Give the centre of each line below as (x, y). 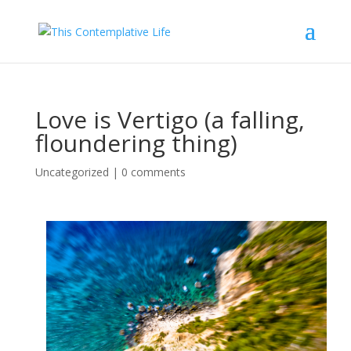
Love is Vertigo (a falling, (170, 119)
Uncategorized (72, 172)
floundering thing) (136, 143)
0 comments (153, 172)
